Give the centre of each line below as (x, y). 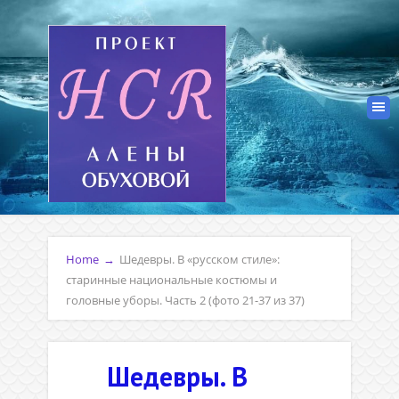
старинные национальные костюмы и (171, 280)
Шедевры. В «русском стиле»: (199, 259)
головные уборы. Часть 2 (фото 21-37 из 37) (185, 300)
